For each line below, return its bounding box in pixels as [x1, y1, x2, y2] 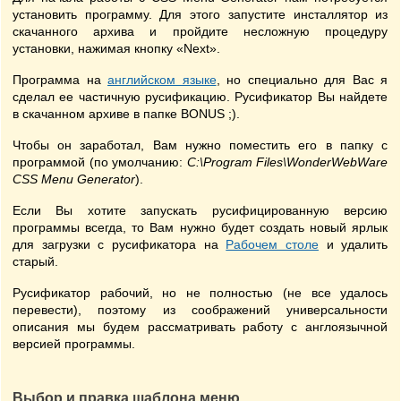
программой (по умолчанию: [13, 155, 187, 169]
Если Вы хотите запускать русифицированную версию [13, 203, 388, 218]
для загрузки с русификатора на [13, 237, 226, 252]
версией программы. [13, 337, 135, 351]
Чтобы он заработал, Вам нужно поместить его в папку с [13, 138, 388, 152]
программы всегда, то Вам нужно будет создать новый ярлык [13, 220, 388, 235]
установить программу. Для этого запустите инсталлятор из [13, 7, 388, 21]
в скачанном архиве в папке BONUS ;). [13, 107, 240, 121]
